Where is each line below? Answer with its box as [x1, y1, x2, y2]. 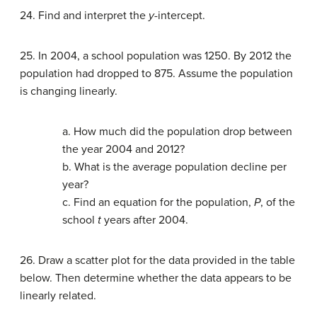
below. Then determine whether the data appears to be [20, 271, 292, 286]
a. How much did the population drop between [62, 125, 292, 139]
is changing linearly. [20, 84, 117, 99]
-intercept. [154, 8, 205, 23]
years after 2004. [101, 213, 188, 228]
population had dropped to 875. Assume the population [20, 67, 293, 81]
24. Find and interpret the [20, 8, 149, 23]
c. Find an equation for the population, [62, 195, 254, 210]
